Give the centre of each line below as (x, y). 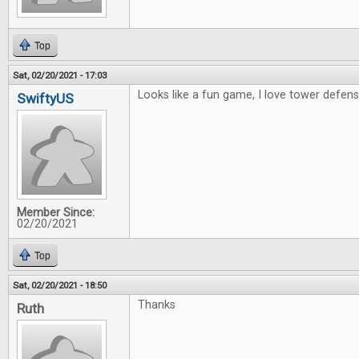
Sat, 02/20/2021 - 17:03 (60, 75)
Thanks (157, 305)
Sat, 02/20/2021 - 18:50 (60, 285)
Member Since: (56, 213)
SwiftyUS (45, 99)
